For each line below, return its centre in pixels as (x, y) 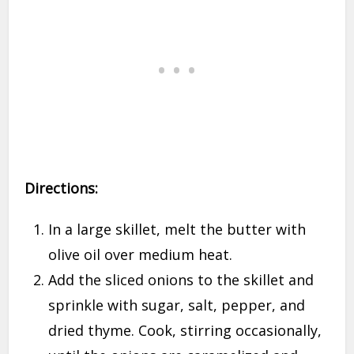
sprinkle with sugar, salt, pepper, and (177, 305)
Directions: (62, 188)
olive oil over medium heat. (141, 254)
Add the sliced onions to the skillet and (181, 279)
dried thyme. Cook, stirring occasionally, (185, 330)
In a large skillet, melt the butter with (177, 229)
